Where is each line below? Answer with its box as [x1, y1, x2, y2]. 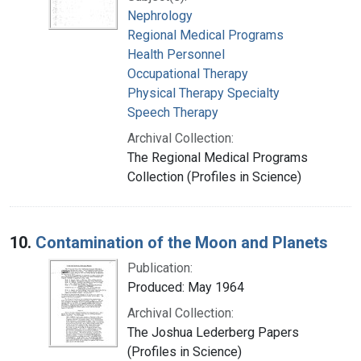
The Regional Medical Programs [127, 149, 308, 165]
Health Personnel [127, 46, 225, 62]
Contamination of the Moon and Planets [35, 232, 328, 252]
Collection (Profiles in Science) [127, 168, 301, 185]
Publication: [127, 259, 193, 276]
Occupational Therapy [127, 65, 248, 81]
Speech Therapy [127, 104, 218, 120]
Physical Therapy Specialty [127, 85, 280, 101]
